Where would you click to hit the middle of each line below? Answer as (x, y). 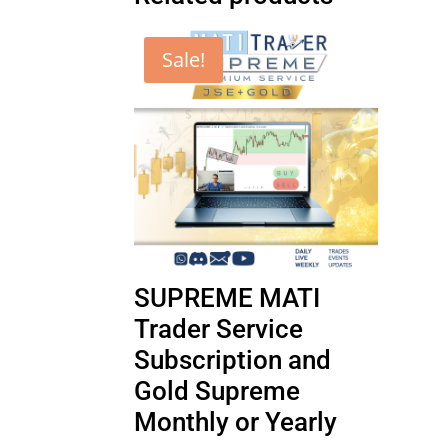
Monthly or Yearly (236, 422)
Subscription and (233, 360)
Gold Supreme (217, 391)
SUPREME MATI (227, 298)
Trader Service (219, 329)
